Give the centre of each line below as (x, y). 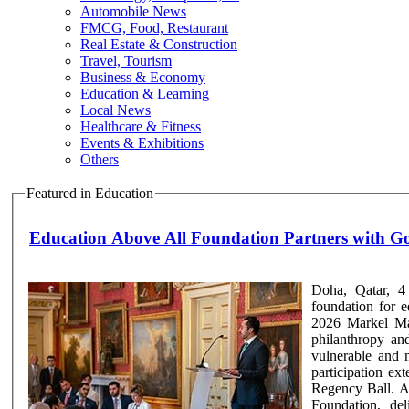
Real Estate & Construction (159, 44)
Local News (115, 110)
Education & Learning (145, 94)
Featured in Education (90, 193)
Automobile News (133, 11)
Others (100, 159)
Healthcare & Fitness (141, 126)
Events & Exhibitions (142, 143)
